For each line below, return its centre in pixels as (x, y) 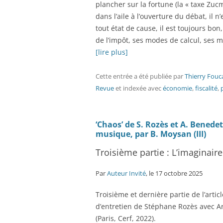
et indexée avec (138, 88)
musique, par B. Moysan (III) (151, 134)
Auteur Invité (126, 173)
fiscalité (206, 88)
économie (177, 88)
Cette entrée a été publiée (134, 76)
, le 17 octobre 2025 (174, 173)
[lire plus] (112, 52)
